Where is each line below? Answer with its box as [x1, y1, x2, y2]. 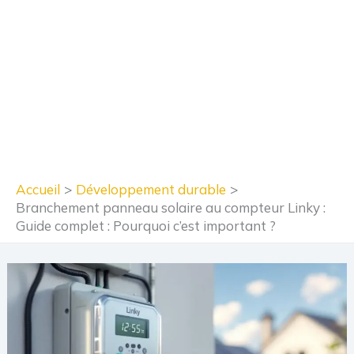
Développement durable [76, 180, 227, 198]
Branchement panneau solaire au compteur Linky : [16, 198, 326, 216]
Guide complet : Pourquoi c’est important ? [16, 217, 276, 234]
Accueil [16, 180, 60, 198]
